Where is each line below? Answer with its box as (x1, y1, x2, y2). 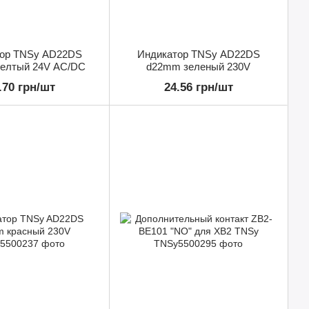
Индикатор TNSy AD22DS (137, 48, 260, 61)
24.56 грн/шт (163, 81, 233, 94)
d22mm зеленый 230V (146, 61, 250, 73)
